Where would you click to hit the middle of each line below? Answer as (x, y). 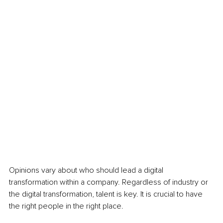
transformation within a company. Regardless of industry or (110, 182)
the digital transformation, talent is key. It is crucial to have (107, 194)
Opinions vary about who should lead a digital (87, 170)
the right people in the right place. (67, 206)
